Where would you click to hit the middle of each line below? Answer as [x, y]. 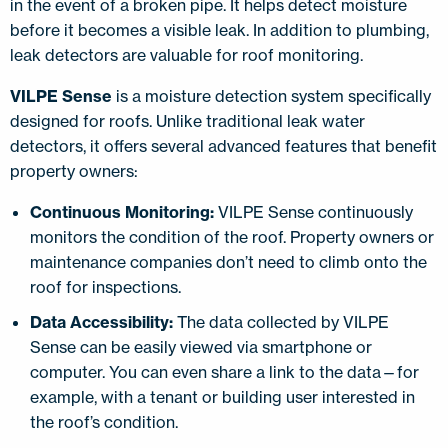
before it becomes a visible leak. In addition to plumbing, [219, 29]
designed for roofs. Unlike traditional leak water [187, 120]
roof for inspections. [107, 286]
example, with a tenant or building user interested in [222, 396]
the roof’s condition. [106, 421]
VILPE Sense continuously [313, 211]
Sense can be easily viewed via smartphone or [201, 346]
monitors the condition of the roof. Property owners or [232, 236]
